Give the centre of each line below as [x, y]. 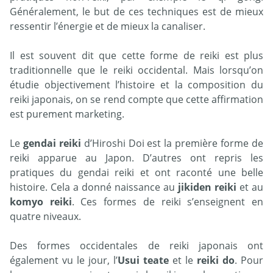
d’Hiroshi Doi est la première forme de [172, 144]
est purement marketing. [67, 114]
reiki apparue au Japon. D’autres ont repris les [136, 158]
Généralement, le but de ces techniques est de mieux [136, 12]
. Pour [249, 261]
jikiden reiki [207, 187]
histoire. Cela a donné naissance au [94, 187]
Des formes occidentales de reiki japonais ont [136, 246]
